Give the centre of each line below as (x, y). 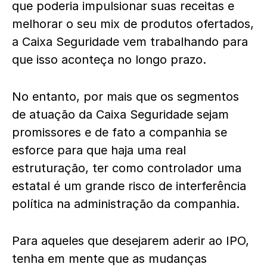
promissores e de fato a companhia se (119, 133)
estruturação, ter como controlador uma (127, 168)
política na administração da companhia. (128, 204)
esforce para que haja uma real (99, 150)
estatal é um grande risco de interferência (129, 186)
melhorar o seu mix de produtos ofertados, (133, 24)
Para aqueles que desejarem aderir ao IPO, (131, 241)
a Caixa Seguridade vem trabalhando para (130, 42)
